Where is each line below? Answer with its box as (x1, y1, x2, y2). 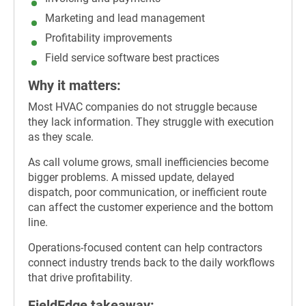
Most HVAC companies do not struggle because (28, 100, 257, 114)
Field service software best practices (45, 51, 219, 64)
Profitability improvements (45, 31, 172, 44)
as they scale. (28, 130, 94, 144)
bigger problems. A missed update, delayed (28, 171, 234, 184)
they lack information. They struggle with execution (28, 115, 274, 129)
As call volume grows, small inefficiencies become (28, 156, 268, 169)
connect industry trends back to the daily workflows (28, 256, 275, 270)
